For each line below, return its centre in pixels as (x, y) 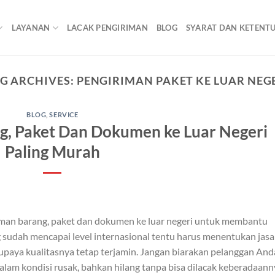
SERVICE (64, 115)
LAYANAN (31, 28)
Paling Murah (52, 151)
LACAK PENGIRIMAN (107, 28)
